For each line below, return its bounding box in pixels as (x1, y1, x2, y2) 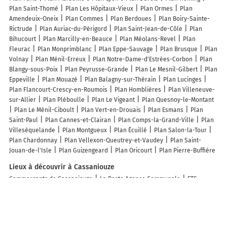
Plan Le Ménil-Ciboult (14, 106, 74, 114)
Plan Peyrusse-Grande (65, 66, 128, 73)
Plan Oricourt (115, 147, 152, 155)
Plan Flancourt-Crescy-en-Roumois (9, 86, 107, 94)
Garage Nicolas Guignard (44, 216, 113, 223)
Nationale (9, 216, 36, 223)
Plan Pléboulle (43, 96, 85, 104)
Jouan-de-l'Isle (9, 147, 52, 155)
